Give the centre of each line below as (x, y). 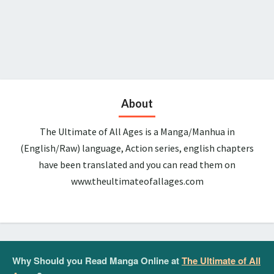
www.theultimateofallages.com (137, 181)
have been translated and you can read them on (137, 164)
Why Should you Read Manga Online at (97, 260)
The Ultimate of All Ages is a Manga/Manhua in (137, 131)
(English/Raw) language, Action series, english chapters (137, 148)
